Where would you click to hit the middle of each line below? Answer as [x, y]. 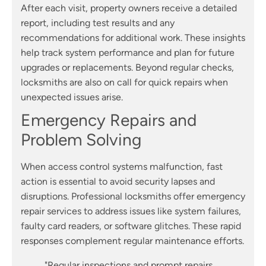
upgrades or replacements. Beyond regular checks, [127, 68]
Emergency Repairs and [109, 120]
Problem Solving [81, 140]
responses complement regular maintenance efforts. [132, 241]
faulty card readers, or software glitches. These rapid [131, 226]
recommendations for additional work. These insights [133, 38]
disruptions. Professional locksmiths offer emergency [133, 197]
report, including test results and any [98, 23]
